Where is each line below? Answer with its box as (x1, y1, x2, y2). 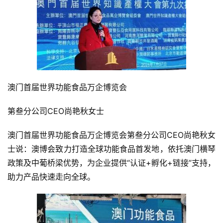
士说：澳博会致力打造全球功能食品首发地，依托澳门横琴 (7, 144, 216, 154)
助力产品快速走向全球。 (7, 172, 95, 182)
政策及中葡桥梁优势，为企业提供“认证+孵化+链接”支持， (7, 158, 216, 168)
